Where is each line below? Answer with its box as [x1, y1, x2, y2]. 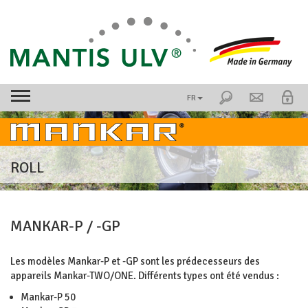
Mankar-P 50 [21, 291, 76, 303]
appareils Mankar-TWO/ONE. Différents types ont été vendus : [10, 269, 279, 282]
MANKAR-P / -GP [10, 217, 120, 235]
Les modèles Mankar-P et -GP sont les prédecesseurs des [10, 255, 260, 267]
